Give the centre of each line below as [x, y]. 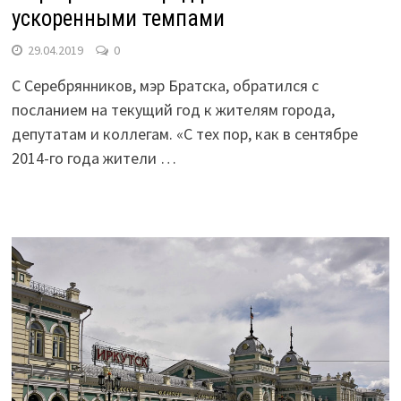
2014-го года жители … [94, 158]
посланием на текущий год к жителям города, [173, 110]
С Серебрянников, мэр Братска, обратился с [165, 86]
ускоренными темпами [118, 19]
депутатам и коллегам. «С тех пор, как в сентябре [184, 134]
